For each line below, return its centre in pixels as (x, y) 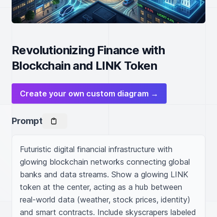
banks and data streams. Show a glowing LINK (104, 174)
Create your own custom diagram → (89, 93)
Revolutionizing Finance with (88, 50)
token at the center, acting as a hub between (101, 187)
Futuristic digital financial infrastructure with (96, 149)
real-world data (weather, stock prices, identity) (105, 200)
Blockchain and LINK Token (84, 66)
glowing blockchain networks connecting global (105, 162)
